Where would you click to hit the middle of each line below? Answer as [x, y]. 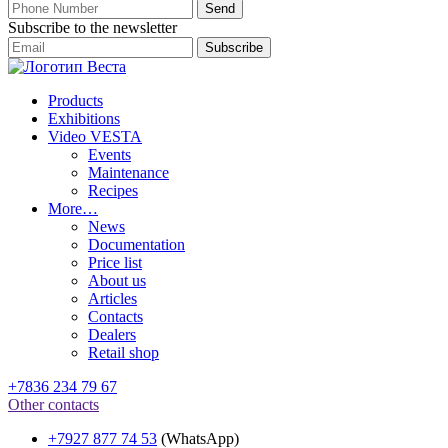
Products [75, 100]
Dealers [112, 334]
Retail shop [123, 352]
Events [109, 154]
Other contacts [53, 404]
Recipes [113, 190]
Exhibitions [84, 118]
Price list [115, 262]
